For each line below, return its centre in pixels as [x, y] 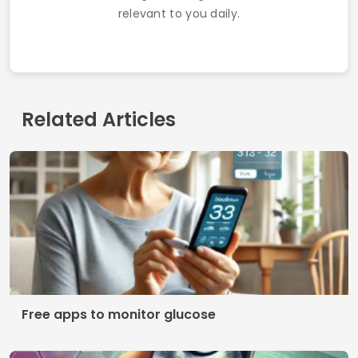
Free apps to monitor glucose [119, 314]
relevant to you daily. [179, 14]
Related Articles [99, 119]
